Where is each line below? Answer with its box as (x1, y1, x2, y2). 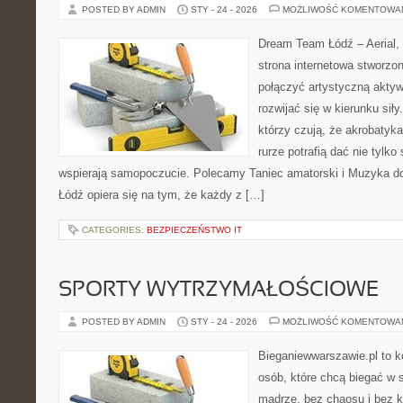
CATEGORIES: (82, 225, 147, 235)
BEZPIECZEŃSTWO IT (147, 225, 242, 235)
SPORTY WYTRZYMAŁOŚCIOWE (58, 281, 379, 300)
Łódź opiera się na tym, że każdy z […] (58, 188, 264, 201)
